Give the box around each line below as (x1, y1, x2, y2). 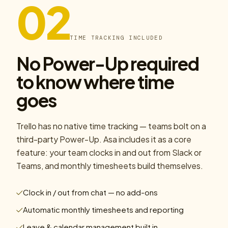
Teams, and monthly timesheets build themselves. (16, 160, 203, 171)
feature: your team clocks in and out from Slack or (16, 147, 202, 158)
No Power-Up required (16, 52, 199, 75)
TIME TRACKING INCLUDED (70, 34, 163, 41)
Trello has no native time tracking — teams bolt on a (16, 121, 206, 131)
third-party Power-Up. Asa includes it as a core (16, 134, 191, 145)
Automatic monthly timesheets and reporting (23, 205, 184, 214)
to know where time (16, 70, 174, 93)
